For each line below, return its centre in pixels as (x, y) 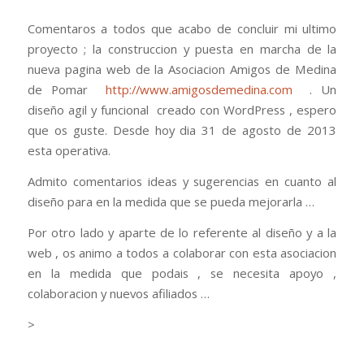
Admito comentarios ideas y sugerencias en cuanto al (182, 182)
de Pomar (66, 90)
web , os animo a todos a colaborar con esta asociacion (182, 252)
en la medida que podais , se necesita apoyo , (182, 273)
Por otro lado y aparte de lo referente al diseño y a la (182, 232)
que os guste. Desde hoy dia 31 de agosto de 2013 (182, 130)
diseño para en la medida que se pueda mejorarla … (171, 202)
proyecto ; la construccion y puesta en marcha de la (182, 49)
